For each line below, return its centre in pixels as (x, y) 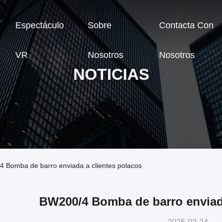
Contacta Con (187, 26)
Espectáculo (40, 26)
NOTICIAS (111, 74)
